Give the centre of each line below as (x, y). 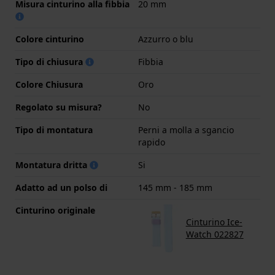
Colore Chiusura (49, 84)
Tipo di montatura (54, 130)
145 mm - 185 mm (175, 187)
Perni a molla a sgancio (186, 130)
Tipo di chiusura (50, 61)
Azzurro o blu (166, 39)
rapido (152, 142)
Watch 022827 (215, 234)
